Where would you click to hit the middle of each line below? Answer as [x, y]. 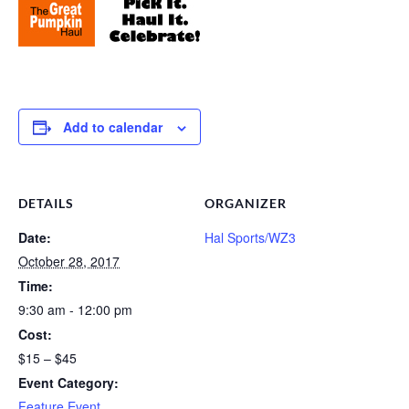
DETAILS [46, 203]
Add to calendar [113, 126]
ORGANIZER [246, 203]
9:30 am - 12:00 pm [75, 309]
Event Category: [68, 382]
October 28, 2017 [69, 261]
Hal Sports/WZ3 [250, 237]
